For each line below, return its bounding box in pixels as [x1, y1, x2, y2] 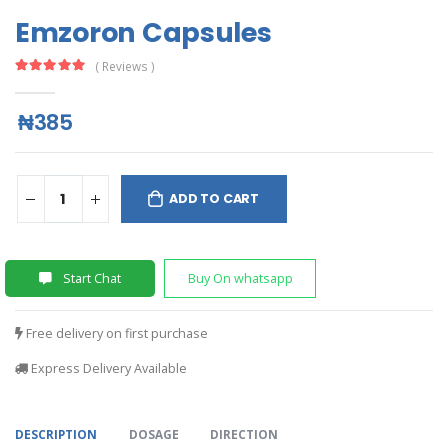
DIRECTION [210, 426, 278, 443]
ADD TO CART [169, 190, 260, 208]
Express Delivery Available [27, 359, 187, 377]
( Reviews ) [95, 57, 155, 74]
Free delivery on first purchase [23, 324, 208, 342]
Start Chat [60, 269, 121, 287]
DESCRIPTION [15, 426, 97, 443]
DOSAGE [128, 426, 179, 443]
